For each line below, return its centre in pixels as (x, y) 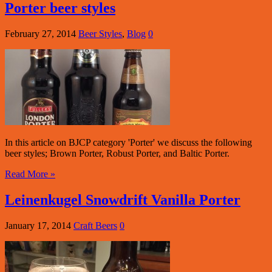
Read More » (30, 174)
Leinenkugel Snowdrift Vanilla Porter (123, 199)
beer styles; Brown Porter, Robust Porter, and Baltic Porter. (117, 153)
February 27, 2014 (40, 33)
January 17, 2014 (38, 225)
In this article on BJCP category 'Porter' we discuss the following (128, 142)
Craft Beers (95, 225)
